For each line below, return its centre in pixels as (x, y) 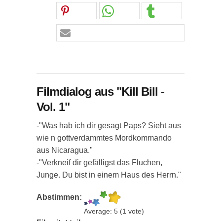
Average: (99, 211)
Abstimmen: (60, 197)
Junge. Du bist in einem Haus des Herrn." (109, 175)
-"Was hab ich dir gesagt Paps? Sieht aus (109, 126)
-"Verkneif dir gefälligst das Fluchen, (99, 163)
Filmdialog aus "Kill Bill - (100, 92)
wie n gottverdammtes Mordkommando (104, 138)
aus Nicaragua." (65, 150)
